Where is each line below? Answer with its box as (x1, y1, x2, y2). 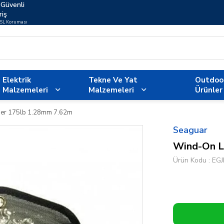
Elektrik (2, 75, 31, 85)
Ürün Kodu (173, 155, 206, 165)
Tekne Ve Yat (88, 75, 138, 85)
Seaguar (173, 124, 207, 136)
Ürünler (195, 85, 223, 95)
